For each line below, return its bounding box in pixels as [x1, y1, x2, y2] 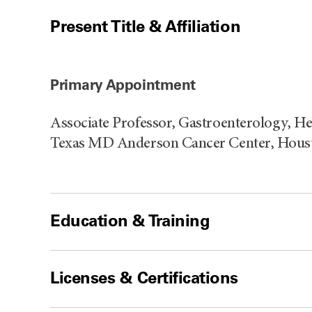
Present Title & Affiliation [50, 15, 241, 36]
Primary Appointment [50, 75, 196, 93]
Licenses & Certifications [50, 267, 238, 288]
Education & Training [50, 210, 210, 231]
